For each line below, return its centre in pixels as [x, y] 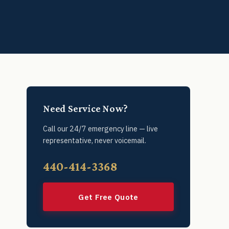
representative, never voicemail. [95, 141]
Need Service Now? [85, 109]
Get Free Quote [108, 197]
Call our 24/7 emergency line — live [100, 129]
